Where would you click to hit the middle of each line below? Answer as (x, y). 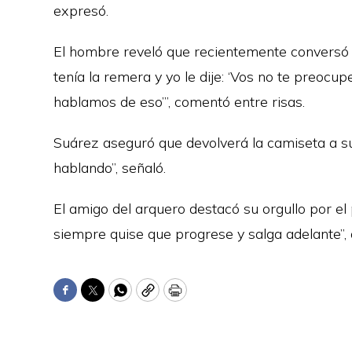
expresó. (81, 11)
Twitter (117, 297)
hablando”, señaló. (110, 168)
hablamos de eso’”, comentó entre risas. (179, 102)
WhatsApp (156, 297)
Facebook (96, 297)
